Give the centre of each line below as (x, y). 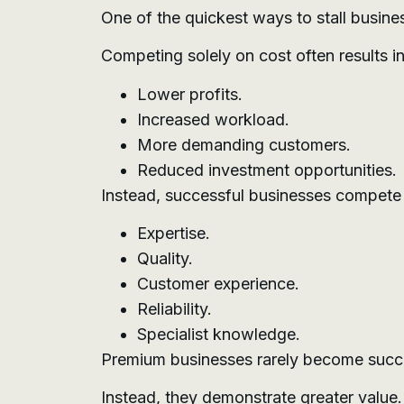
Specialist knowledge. (219, 335)
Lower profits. (190, 94)
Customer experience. (218, 284)
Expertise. (174, 234)
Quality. (165, 259)
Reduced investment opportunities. (267, 170)
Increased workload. (213, 119)
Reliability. (174, 309)
